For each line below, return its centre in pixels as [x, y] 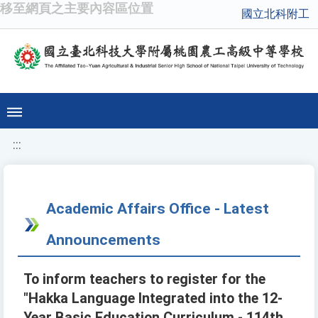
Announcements [103, 240]
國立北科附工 [275, 14]
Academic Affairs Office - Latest [158, 209]
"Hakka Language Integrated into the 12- [153, 299]
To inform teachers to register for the [144, 280]
